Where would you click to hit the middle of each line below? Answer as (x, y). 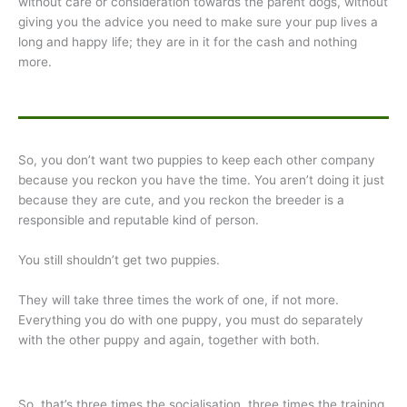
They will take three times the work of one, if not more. (179, 300)
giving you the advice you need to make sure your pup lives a (198, 21)
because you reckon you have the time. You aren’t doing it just (201, 180)
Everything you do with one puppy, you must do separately (191, 320)
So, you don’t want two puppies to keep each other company (197, 160)
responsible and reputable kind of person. (139, 220)
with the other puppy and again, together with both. (169, 340)
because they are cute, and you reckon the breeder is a (181, 200)
